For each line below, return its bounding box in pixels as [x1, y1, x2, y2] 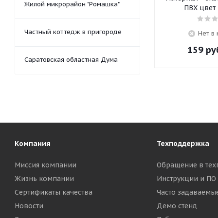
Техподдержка [156, 139, 209, 148]
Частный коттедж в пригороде [24, 27, 122, 36]
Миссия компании [15, 161, 76, 169]
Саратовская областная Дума [24, 55, 118, 64]
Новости [15, 201, 43, 210]
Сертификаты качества [15, 188, 92, 197]
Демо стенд [156, 201, 197, 210]
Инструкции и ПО [156, 174, 216, 183]
